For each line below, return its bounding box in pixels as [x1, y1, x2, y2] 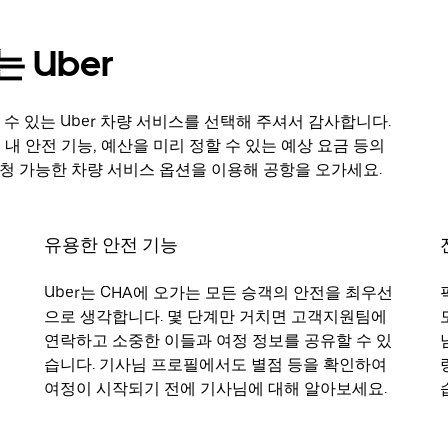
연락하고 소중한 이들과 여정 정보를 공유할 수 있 [44, 331, 392, 350]
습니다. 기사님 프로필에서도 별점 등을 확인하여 [44, 355, 387, 374]
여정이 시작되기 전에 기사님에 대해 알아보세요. [44, 379, 387, 398]
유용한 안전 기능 [44, 234, 178, 255]
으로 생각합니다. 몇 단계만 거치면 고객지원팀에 [44, 307, 387, 326]
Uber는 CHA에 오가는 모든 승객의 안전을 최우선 [44, 283, 393, 302]
